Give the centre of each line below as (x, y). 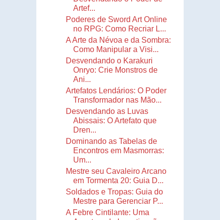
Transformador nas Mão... (117, 100)
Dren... (84, 130)
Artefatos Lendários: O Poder (116, 90)
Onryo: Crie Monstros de (115, 70)
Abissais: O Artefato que (115, 120)
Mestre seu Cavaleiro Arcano (116, 171)
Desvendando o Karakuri (109, 60)
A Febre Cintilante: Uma (107, 212)
